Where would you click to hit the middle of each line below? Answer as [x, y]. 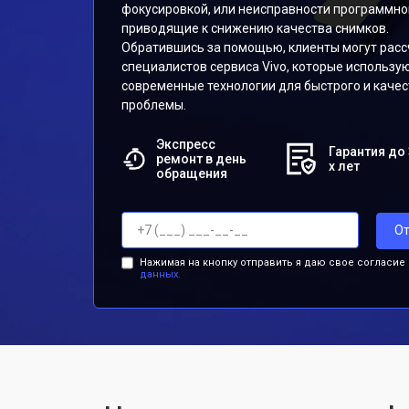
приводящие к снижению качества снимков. [255, 28]
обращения [191, 173]
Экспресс [185, 144]
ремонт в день [201, 159]
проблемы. [154, 105]
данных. [160, 274]
